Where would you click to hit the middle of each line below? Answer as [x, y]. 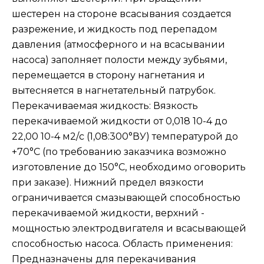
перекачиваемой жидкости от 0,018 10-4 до [120, 121]
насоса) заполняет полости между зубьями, [119, 60]
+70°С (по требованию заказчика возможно [119, 152]
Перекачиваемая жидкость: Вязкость [105, 106]
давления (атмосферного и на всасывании [118, 44]
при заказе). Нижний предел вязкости [108, 182]
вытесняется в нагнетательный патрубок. [114, 90]
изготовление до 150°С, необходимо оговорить [129, 167]
